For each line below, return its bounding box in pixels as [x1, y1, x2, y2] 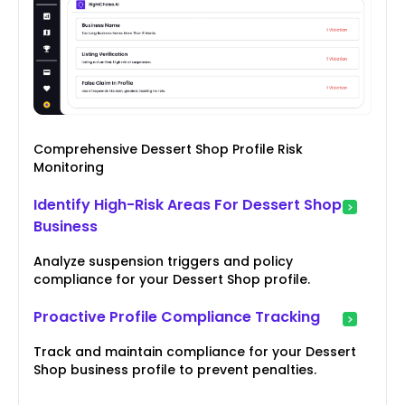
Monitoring [33, 158, 104, 177]
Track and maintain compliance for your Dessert [33, 343, 356, 362]
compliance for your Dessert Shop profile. [33, 270, 310, 289]
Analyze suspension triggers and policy [33, 252, 293, 271]
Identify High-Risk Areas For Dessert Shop [33, 194, 342, 216]
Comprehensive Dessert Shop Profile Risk [33, 140, 303, 159]
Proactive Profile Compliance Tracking [33, 306, 320, 328]
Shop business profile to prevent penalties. [33, 361, 316, 380]
